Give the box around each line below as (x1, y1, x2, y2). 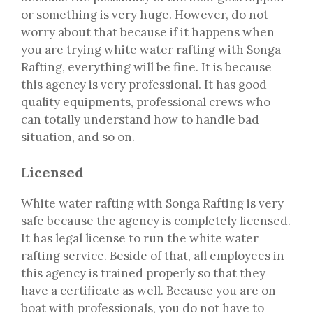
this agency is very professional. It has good (21, 77, 267, 93)
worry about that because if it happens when (21, 24, 275, 41)
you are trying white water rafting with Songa (21, 42, 281, 58)
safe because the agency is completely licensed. (21, 212, 291, 228)
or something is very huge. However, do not (21, 7, 268, 23)
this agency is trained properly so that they (21, 265, 265, 281)
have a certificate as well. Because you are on (21, 282, 276, 298)
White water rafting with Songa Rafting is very (21, 195, 284, 211)
